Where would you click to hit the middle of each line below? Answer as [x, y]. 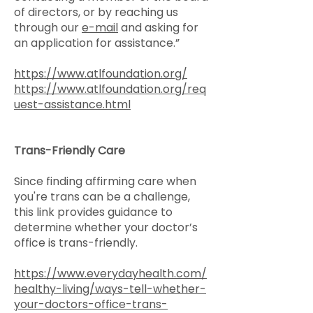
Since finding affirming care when [105, 181]
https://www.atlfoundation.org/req [110, 89]
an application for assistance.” [97, 43]
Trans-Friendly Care [70, 151]
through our [48, 28]
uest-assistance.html [72, 104]
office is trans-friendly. [76, 243]
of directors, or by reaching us [96, 12]
